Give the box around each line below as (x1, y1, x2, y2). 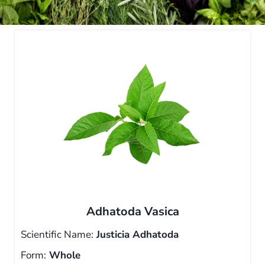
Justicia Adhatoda (93, 228, 179, 241)
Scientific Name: (21, 228, 93, 241)
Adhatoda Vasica (86, 203, 179, 219)
